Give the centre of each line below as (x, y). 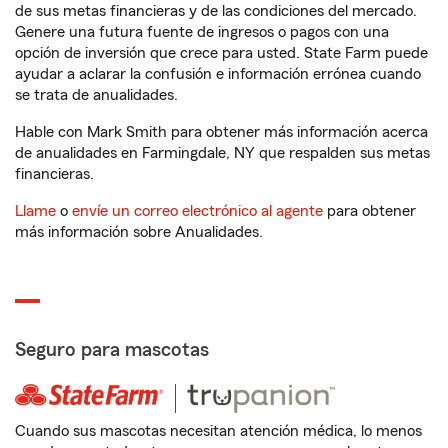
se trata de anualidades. (96, 95)
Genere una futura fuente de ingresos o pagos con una (202, 32)
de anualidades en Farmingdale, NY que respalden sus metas (222, 153)
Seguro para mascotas (112, 350)
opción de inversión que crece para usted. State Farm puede (221, 53)
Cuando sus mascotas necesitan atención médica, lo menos (218, 431)
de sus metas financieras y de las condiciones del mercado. (216, 11)
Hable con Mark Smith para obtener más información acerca (221, 132)
